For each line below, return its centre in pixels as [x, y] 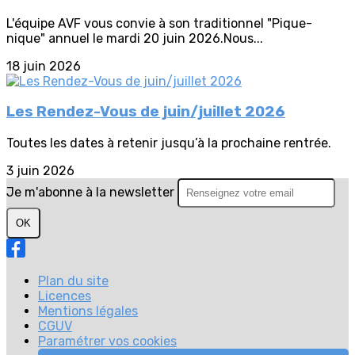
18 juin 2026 [44, 66]
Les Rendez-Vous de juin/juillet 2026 [146, 112]
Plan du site [73, 281]
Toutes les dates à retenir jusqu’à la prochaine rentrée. [169, 143]
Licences [65, 296]
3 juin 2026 [40, 171]
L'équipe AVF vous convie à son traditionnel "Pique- [159, 23]
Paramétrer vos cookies [107, 342]
